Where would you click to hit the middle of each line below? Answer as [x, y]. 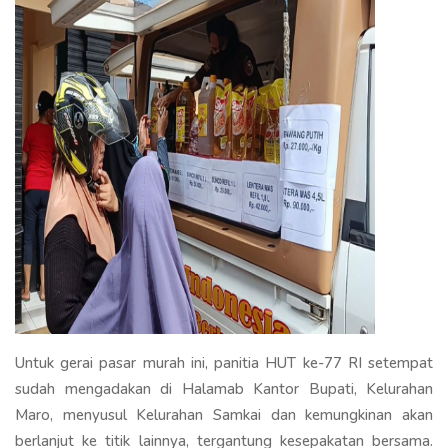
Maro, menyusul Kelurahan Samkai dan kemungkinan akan [224, 414]
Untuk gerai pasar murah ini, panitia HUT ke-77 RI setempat [224, 362]
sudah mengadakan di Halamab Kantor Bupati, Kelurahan [224, 388]
